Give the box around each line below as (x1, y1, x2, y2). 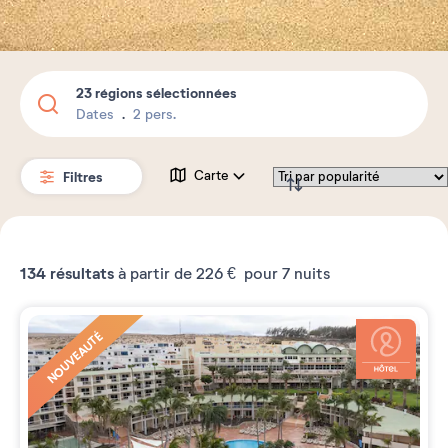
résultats (46, 264, 114, 284)
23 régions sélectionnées (76, 84, 237, 102)
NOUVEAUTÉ (43, 328, 106, 387)
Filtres (63, 167, 106, 186)
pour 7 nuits (240, 264, 330, 284)
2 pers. (133, 106, 176, 123)
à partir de (114, 264, 196, 284)
